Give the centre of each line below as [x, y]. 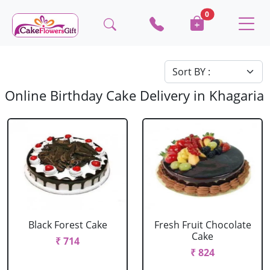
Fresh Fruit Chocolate [202, 225]
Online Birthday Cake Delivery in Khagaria [134, 96]
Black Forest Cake [67, 225]
